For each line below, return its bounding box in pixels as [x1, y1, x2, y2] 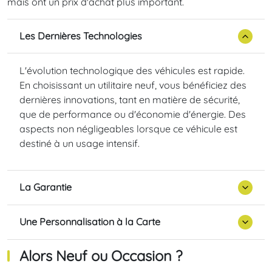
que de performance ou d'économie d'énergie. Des [19, 107, 246, 120]
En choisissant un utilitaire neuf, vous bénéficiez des [19, 78, 246, 91]
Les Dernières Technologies [19, 30, 142, 42]
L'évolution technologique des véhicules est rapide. [19, 64, 245, 76]
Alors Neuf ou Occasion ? [19, 246, 182, 265]
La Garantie [19, 181, 72, 194]
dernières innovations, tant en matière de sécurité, [19, 93, 240, 106]
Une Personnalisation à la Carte [19, 216, 160, 228]
